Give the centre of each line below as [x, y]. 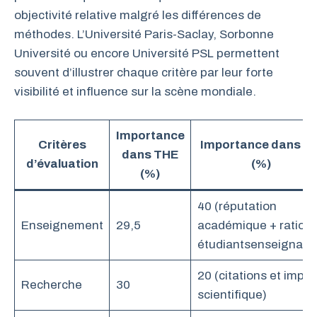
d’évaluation [62, 163]
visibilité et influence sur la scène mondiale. [135, 92]
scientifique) [232, 294]
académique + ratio [251, 225]
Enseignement [62, 225]
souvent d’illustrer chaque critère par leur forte [144, 73]
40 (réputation [237, 206]
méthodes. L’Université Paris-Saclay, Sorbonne [144, 35]
